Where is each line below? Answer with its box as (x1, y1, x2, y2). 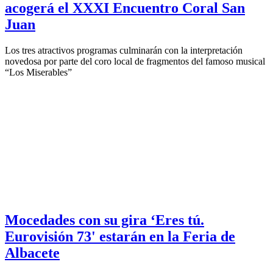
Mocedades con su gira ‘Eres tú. (5, 211, 204, 228)
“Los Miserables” (5, 66, 72, 77)
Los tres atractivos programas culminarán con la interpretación (5, 44, 243, 55)
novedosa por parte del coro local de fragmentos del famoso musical (5, 55, 265, 66)
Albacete (5, 244, 60, 261)
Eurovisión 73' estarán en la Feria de (5, 228, 235, 244)
